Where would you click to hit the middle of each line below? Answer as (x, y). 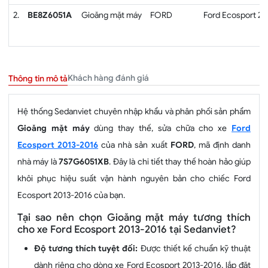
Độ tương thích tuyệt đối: (87, 248)
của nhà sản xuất (134, 144)
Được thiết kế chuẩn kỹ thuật (195, 248)
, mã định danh (222, 144)
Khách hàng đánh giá (108, 78)
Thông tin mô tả (38, 78)
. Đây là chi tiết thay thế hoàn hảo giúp (180, 161)
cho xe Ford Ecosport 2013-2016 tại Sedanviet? (127, 229)
